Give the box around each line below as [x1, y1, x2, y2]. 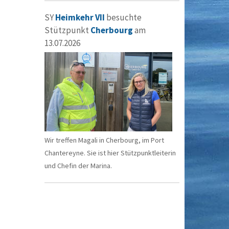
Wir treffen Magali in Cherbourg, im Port [44, 135, 164, 145]
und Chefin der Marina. [44, 161, 112, 170]
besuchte [104, 11, 142, 23]
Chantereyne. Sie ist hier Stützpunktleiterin [44, 148, 176, 157]
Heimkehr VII [55, 11, 105, 23]
